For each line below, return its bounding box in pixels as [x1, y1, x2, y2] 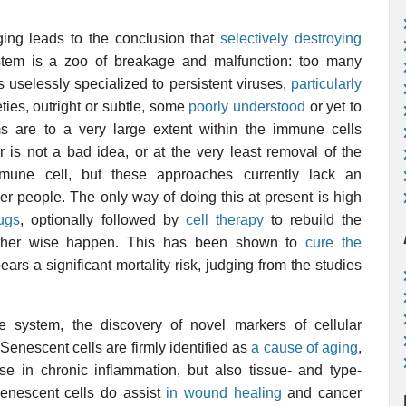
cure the [305, 235, 362, 250]
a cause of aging [251, 340, 358, 355]
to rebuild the [263, 212, 362, 227]
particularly [291, 76, 362, 92]
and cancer [281, 385, 362, 401]
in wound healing [166, 385, 282, 401]
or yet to [304, 99, 362, 114]
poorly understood [188, 99, 305, 114]
